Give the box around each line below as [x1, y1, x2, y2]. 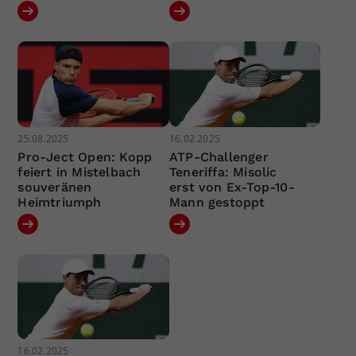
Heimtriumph [17, 194, 102, 210]
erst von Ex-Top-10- [168, 179, 295, 195]
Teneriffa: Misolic [168, 164, 277, 180]
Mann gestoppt [168, 194, 265, 210]
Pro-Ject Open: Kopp [17, 149, 153, 164]
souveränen [17, 179, 92, 195]
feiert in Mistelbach [17, 164, 141, 180]
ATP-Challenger [168, 149, 269, 164]
